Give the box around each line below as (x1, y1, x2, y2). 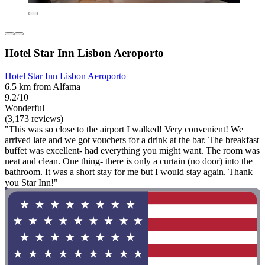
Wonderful (5, 102, 44, 113)
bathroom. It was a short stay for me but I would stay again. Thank (5, 166, 253, 177)
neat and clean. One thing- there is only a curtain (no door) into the (5, 156, 253, 166)
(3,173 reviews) (5, 113, 63, 124)
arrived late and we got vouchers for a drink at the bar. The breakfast (5, 134, 259, 145)
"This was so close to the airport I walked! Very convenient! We (5, 124, 243, 134)
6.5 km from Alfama (5, 81, 80, 92)
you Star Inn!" (5, 177, 58, 188)
